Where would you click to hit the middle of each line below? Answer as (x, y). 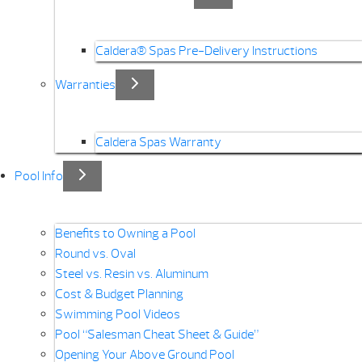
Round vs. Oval (95, 254)
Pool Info (38, 177)
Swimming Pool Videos (117, 315)
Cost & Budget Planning (119, 295)
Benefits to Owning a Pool (125, 234)
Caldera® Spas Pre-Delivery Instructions (206, 51)
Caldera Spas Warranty (158, 143)
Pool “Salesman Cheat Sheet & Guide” (156, 335)
